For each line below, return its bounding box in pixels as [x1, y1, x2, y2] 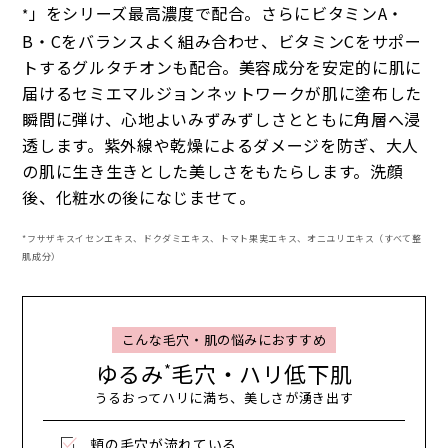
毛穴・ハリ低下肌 [171, 357, 353, 390]
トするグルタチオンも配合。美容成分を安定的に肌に [22, 55, 422, 80]
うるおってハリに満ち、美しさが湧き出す [94, 387, 354, 407]
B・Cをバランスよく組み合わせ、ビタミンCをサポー [22, 29, 422, 54]
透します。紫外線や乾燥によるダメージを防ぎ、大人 [22, 133, 419, 158]
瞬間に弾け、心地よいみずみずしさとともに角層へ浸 [22, 107, 421, 132]
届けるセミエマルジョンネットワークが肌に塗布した [22, 81, 422, 106]
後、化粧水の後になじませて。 [22, 185, 256, 210]
